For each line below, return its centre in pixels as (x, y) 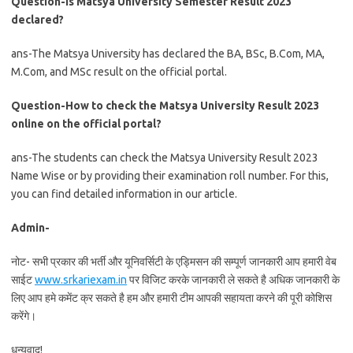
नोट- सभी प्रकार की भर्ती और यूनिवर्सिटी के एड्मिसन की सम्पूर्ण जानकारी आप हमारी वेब (174, 262)
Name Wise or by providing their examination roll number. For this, (170, 176)
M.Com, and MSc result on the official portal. (119, 72)
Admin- (30, 228)
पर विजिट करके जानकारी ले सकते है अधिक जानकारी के (233, 280)
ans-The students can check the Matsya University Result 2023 (165, 158)
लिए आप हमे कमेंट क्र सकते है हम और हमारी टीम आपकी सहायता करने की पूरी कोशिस (171, 298)
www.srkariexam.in (81, 280)
